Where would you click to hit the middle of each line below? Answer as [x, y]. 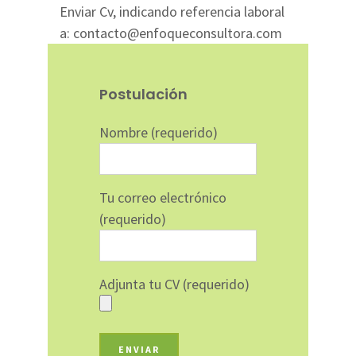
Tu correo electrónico [163, 197]
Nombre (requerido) [159, 132]
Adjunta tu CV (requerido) [174, 284]
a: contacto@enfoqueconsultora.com [171, 33]
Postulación [143, 94]
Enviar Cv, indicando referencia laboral [172, 12]
